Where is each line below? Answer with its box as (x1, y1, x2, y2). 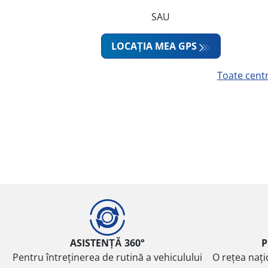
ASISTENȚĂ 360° (69, 236, 145, 249)
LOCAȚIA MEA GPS (111, 39, 197, 53)
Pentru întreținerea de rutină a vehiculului (12, 250, 202, 264)
